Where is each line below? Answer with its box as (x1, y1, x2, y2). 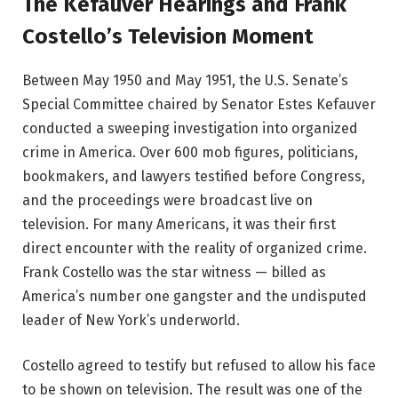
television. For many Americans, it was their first (22, 215, 336, 233)
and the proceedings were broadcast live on (22, 191, 313, 209)
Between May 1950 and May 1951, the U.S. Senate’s (22, 71, 348, 89)
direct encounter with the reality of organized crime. (22, 239, 367, 257)
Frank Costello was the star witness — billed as (22, 263, 326, 281)
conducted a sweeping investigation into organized (22, 119, 358, 137)
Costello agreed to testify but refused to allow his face (22, 357, 376, 375)
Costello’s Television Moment (22, 23, 314, 49)
